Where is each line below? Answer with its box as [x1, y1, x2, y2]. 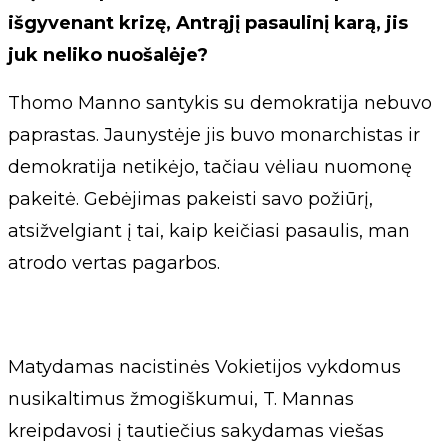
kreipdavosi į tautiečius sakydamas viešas [8, 419, 384, 442]
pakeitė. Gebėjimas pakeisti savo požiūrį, [8, 187, 373, 210]
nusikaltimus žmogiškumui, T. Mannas [8, 387, 354, 410]
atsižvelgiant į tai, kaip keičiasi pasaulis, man [8, 219, 410, 242]
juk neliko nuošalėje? [8, 43, 208, 66]
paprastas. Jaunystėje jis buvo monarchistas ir [8, 123, 420, 146]
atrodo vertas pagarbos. [8, 251, 220, 274]
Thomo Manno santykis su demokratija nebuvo [8, 91, 432, 114]
